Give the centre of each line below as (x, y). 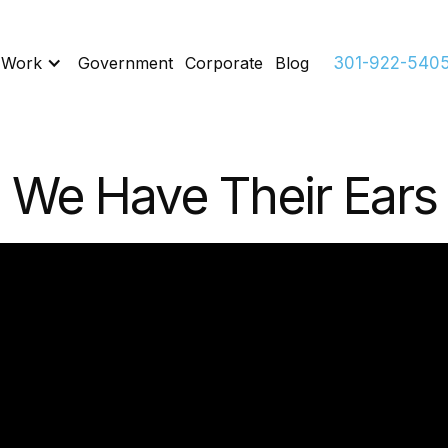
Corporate (224, 63)
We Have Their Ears (224, 196)
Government (125, 63)
